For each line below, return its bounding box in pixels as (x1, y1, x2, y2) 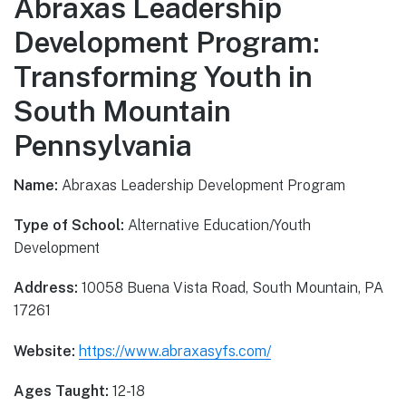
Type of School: (14, 217, 124, 235)
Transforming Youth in (14, 59, 313, 93)
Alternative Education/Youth (124, 217, 311, 235)
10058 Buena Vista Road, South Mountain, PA (78, 279, 383, 297)
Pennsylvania (14, 128, 192, 162)
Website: (14, 342, 75, 360)
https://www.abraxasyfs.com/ (79, 342, 271, 360)
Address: (14, 279, 78, 297)
